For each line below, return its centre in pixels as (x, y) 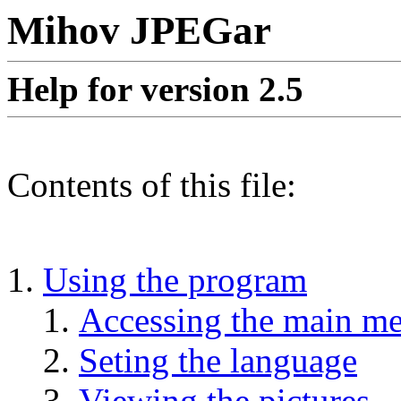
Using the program (175, 280)
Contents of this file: (152, 185)
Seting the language (218, 360)
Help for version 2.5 (155, 89)
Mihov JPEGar (139, 30)
